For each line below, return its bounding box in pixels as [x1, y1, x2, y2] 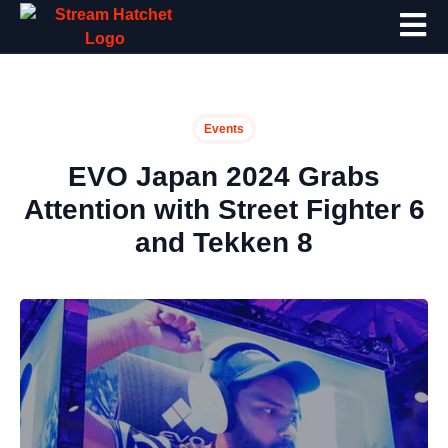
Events [204, 122, 244, 136]
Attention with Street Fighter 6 [23, 194, 425, 225]
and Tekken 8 [135, 227, 313, 258]
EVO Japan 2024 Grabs [68, 161, 380, 192]
